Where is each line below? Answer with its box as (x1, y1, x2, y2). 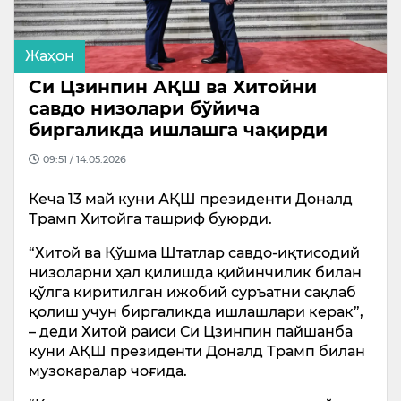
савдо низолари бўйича (29, 98, 260, 119)
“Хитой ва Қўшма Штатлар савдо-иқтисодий (29, 244, 360, 261)
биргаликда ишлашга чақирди (29, 119, 328, 141)
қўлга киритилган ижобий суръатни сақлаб (29, 284, 356, 301)
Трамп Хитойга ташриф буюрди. (29, 210, 272, 227)
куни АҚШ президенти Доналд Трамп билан (29, 343, 365, 360)
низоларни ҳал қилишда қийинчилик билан (29, 264, 362, 281)
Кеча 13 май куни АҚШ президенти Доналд (29, 191, 353, 208)
